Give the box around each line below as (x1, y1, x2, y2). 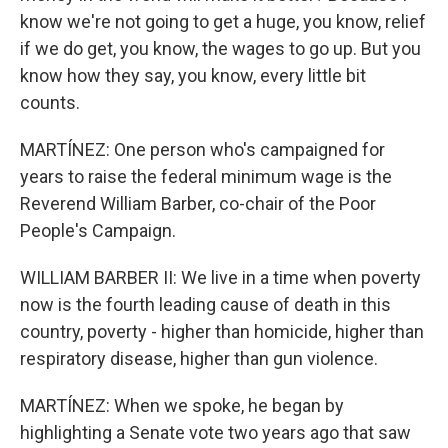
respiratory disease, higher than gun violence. (20, 347, 378, 369)
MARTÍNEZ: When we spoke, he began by (20, 394, 344, 416)
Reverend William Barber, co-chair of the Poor (20, 192, 376, 214)
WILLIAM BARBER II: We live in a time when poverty (20, 266, 421, 288)
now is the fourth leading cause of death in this (20, 293, 391, 315)
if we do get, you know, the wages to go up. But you (20, 37, 421, 59)
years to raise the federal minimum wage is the (20, 165, 392, 187)
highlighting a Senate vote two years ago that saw (20, 421, 411, 443)
